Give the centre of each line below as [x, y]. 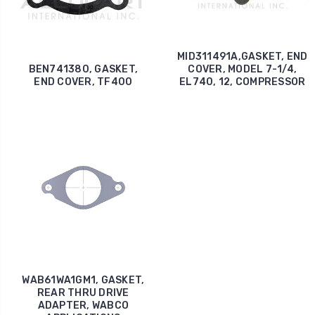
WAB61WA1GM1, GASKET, [83, 281]
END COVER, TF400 [83, 82]
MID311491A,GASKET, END [243, 56]
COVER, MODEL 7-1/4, [243, 69]
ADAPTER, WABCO [83, 306]
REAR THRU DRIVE [83, 293]
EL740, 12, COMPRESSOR [243, 82]
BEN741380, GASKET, [83, 69]
